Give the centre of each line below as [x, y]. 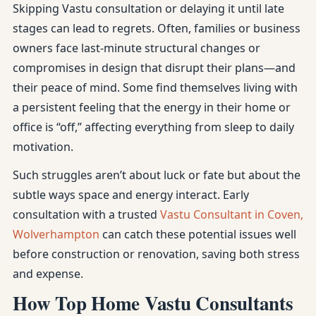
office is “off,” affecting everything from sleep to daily [153, 127]
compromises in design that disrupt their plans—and [154, 68]
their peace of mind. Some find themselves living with [155, 87]
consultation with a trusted [86, 214]
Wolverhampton [56, 234]
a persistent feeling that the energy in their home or [152, 107]
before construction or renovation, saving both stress [156, 254]
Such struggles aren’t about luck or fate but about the [157, 175]
